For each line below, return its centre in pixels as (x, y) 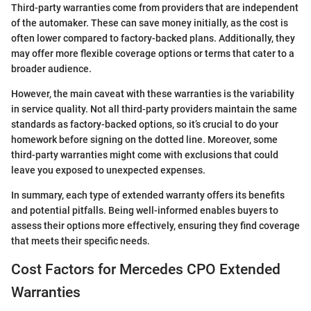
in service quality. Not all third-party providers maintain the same (154, 109)
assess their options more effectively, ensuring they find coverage (155, 225)
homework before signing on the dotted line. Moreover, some (144, 139)
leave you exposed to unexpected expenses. (108, 170)
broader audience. (51, 68)
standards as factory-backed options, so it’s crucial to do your (145, 124)
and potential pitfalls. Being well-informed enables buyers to (145, 210)
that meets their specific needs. (81, 241)
